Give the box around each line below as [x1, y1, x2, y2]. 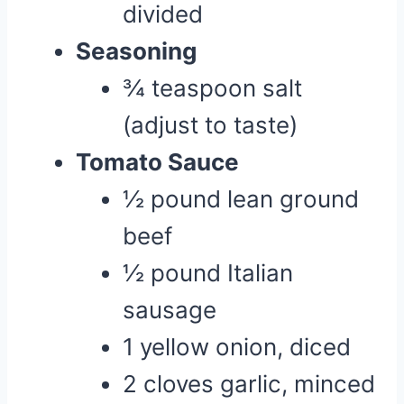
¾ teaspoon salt [123, 74, 302, 102]
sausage [123, 296, 216, 324]
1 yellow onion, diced [123, 333, 351, 361]
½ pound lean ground [123, 185, 359, 213]
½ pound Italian [123, 259, 293, 287]
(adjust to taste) [123, 111, 298, 139]
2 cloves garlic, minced [123, 370, 375, 398]
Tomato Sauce [76, 148, 239, 176]
